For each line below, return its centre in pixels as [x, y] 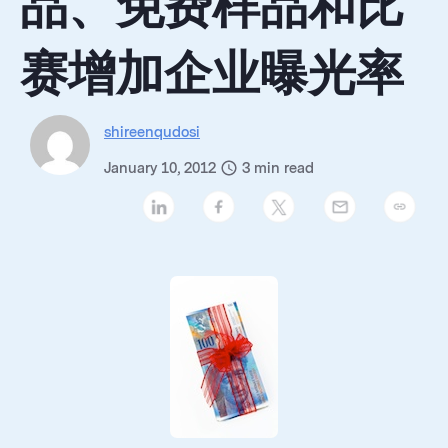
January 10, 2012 [162, 168]
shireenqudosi [152, 132]
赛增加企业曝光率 [212, 73]
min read [284, 168]
